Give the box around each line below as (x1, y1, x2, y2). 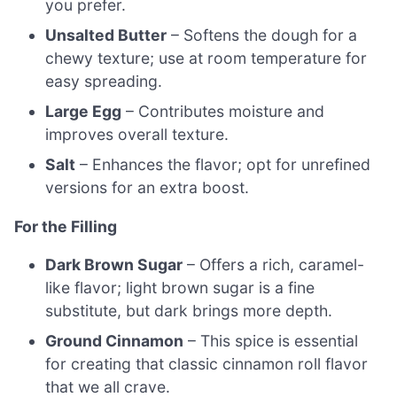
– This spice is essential (183, 331, 359, 351)
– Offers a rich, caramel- (183, 255, 365, 275)
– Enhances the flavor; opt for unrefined (75, 155, 371, 175)
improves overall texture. (45, 125, 230, 144)
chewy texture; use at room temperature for (45, 49, 368, 68)
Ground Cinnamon (45, 331, 184, 351)
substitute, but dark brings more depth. (45, 301, 333, 321)
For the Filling (14, 216, 117, 236)
